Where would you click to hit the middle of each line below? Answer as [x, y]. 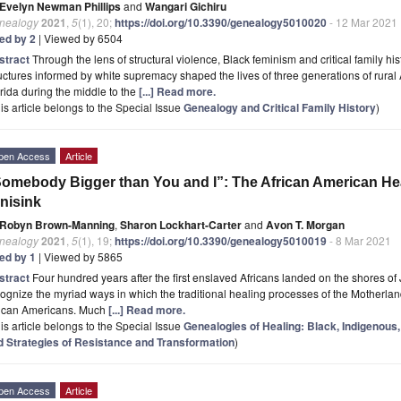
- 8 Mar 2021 [359, 240]
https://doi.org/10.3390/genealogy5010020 [221, 22]
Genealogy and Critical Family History [280, 107]
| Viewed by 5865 [79, 256]
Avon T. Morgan [305, 224]
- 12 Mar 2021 [362, 21]
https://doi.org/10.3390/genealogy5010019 [221, 240]
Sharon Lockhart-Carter [181, 224]
